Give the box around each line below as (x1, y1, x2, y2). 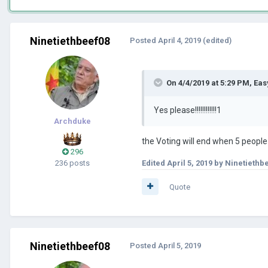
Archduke (54, 116, 91, 126)
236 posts (55, 158, 90, 167)
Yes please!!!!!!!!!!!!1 (154, 105, 221, 115)
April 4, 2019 (158, 35, 201, 45)
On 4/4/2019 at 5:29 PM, (166, 78, 254, 87)
